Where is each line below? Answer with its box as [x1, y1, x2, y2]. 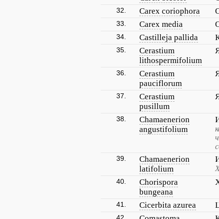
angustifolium [139, 125, 188, 134]
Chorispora [139, 177, 178, 187]
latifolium [139, 164, 174, 174]
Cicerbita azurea [139, 200, 196, 210]
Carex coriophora [139, 6, 200, 16]
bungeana [139, 187, 173, 197]
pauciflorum [139, 79, 182, 88]
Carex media [139, 20, 183, 29]
